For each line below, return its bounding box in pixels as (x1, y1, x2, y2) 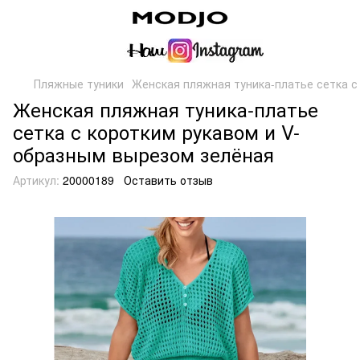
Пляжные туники (34, 76, 124, 92)
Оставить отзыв (124, 172, 213, 188)
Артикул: (13, 172, 59, 188)
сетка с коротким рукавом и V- (13, 117, 300, 145)
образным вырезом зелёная (13, 140, 274, 168)
